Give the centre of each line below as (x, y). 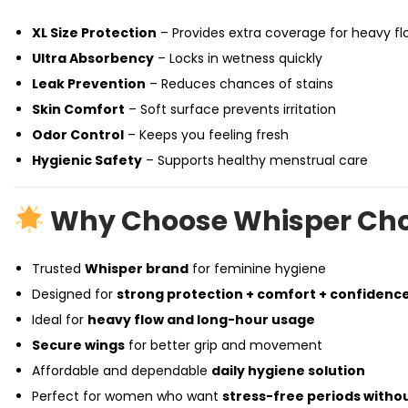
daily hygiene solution (288, 371)
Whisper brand (137, 269)
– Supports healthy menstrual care (255, 160)
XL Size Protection (94, 33)
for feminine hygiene (257, 269)
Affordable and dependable (122, 371)
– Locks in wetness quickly (238, 58)
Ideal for (60, 320)
